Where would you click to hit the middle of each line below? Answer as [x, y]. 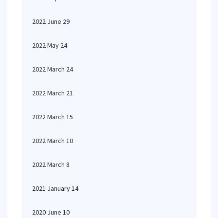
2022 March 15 [53, 117]
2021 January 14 [55, 188]
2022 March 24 [53, 69]
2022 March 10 [53, 141]
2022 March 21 [53, 93]
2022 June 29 [51, 21]
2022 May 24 [50, 45]
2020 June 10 [51, 212]
